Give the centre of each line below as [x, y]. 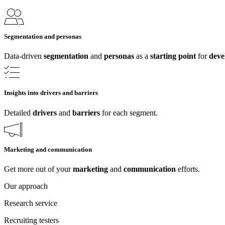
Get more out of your [38, 169]
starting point [174, 56]
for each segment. [129, 113]
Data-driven [24, 56]
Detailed [18, 113]
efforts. [188, 169]
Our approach [26, 186]
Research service [31, 203]
